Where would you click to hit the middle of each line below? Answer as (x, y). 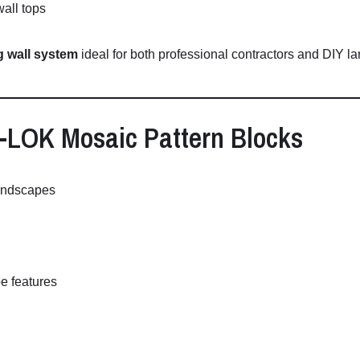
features (34, 282)
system (56, 55)
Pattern (187, 138)
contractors (264, 55)
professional (195, 55)
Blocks (267, 138)
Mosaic (102, 138)
